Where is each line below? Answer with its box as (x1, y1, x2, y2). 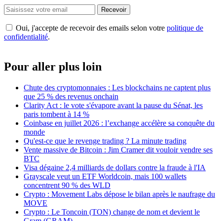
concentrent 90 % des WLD (24, 181, 110, 189)
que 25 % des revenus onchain (24, 92, 118, 101)
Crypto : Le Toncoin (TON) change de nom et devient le (24, 207, 200, 216)
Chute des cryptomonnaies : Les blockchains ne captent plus (24, 83, 211, 92)
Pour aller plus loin (4, 60, 102, 73)
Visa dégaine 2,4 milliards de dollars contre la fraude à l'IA (24, 163, 206, 172)
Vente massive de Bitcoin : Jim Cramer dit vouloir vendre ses (24, 145, 213, 154)
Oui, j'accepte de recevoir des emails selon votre (16, 23, 167, 32)
